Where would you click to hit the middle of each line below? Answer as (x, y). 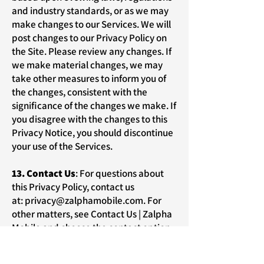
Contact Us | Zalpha (131, 214)
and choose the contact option (105, 227)
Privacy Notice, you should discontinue (93, 133)
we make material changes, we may (87, 65)
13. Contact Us (44, 173)
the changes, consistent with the (80, 92)
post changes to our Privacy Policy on (89, 38)
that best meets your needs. (70, 241)
